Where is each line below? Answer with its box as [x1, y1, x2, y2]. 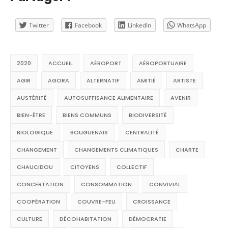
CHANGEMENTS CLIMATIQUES [74, 146, 158, 154]
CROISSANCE [133, 197, 170, 206]
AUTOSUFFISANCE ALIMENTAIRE [64, 94, 153, 102]
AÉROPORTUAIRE [139, 59, 187, 68]
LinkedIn [128, 20, 151, 30]
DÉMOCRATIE [129, 215, 166, 223]
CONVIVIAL [149, 180, 181, 189]
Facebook [75, 20, 102, 30]
